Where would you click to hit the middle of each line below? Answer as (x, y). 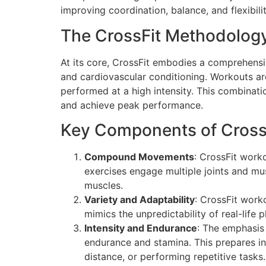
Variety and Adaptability (140, 200)
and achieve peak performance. (132, 105)
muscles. (104, 186)
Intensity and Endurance (141, 228)
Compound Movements (139, 157)
